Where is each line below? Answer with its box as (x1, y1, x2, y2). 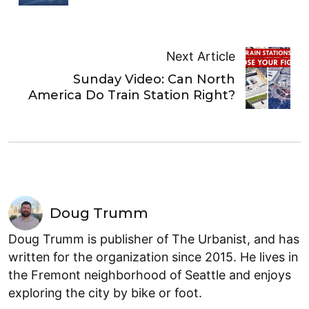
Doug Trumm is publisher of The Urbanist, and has (8, 232, 299, 247)
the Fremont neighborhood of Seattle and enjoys (8, 268, 291, 283)
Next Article (166, 48, 235, 63)
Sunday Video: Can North (72, 71, 235, 87)
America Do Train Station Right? (28, 87, 235, 103)
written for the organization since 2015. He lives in (8, 250, 298, 265)
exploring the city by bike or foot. (8, 286, 202, 301)
